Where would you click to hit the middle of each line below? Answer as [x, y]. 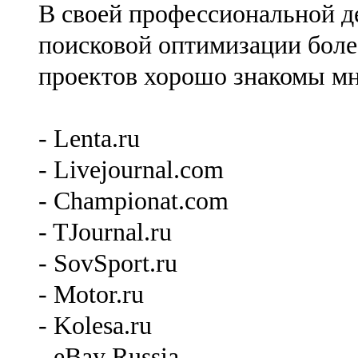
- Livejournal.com [131, 169]
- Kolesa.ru [95, 325]
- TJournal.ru [105, 232]
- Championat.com [133, 201]
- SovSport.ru [108, 263]
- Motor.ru [91, 294]
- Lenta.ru [89, 138]
